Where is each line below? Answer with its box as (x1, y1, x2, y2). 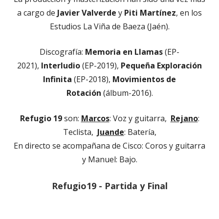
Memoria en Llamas (85, 46, 163, 57)
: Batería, (124, 127, 156, 137)
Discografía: (40, 46, 85, 57)
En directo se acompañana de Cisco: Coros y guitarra (14, 140, 205, 151)
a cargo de (17, 7, 57, 18)
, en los (176, 7, 202, 18)
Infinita (43, 74, 74, 85)
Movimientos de (112, 74, 176, 85)
